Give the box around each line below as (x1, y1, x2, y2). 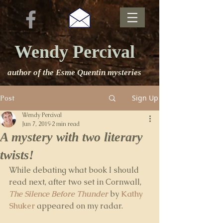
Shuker (9, 201, 35, 211)
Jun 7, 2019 (22, 120, 50, 128)
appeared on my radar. (35, 201, 125, 211)
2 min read (52, 120, 80, 128)
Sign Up (132, 93, 158, 103)
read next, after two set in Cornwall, (9, 177, 143, 187)
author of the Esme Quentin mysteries (7, 68, 141, 77)
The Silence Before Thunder (9, 189, 108, 199)
